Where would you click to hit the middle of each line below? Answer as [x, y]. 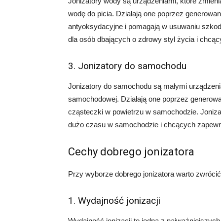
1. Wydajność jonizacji [114, 201]
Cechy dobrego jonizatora [131, 152]
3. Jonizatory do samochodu [127, 66]
